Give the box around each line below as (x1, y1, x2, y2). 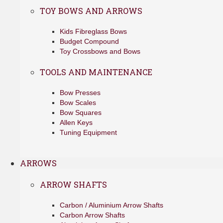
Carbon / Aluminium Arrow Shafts (60, 201, 163, 209)
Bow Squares (60, 109, 102, 116)
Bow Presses (60, 89, 101, 97)
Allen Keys (60, 118, 93, 126)
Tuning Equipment (60, 128, 117, 136)
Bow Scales (60, 99, 96, 107)
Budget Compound (60, 37, 119, 45)
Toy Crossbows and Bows (60, 47, 140, 55)
